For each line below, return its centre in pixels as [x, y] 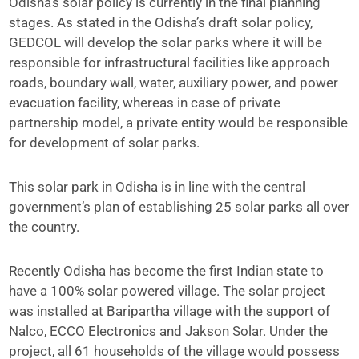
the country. [44, 227]
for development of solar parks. [105, 143]
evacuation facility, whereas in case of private [145, 103]
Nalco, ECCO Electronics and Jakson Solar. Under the [169, 331]
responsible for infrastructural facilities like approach [169, 63]
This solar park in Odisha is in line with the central [157, 187]
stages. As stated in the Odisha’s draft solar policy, [161, 22]
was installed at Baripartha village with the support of [170, 311]
